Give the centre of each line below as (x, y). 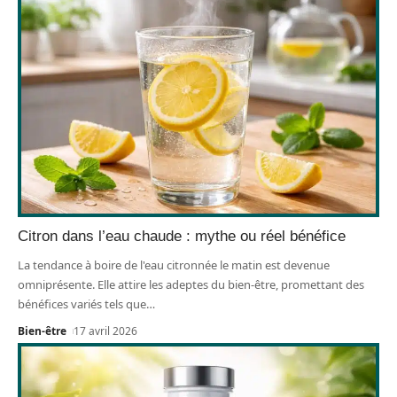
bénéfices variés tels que (82, 304)
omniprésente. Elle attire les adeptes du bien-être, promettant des (191, 284)
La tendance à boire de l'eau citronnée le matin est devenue (174, 265)
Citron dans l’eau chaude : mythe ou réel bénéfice (182, 236)
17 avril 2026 (106, 331)
